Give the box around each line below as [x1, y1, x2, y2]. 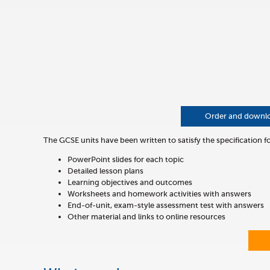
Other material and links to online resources [67, 212, 225, 221]
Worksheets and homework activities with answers [67, 189, 251, 198]
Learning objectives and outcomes [67, 178, 192, 187]
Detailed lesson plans [67, 166, 143, 175]
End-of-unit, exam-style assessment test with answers [67, 201, 264, 210]
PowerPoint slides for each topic [67, 155, 184, 164]
